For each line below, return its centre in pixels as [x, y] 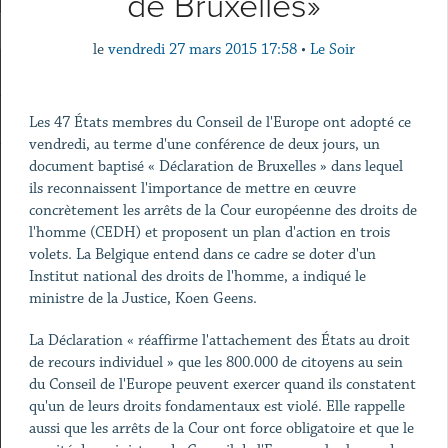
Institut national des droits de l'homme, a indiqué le [197, 276]
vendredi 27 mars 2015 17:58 [202, 49]
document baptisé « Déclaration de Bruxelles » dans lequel [215, 166]
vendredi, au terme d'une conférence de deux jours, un [204, 144]
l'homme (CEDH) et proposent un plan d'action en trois [209, 232]
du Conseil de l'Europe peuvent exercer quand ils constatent [222, 384]
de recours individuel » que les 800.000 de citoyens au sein [215, 362]
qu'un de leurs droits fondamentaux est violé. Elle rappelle [216, 406]
